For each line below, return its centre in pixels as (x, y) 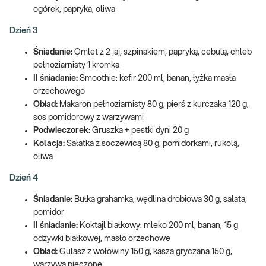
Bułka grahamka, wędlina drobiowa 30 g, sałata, (161, 199)
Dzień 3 (23, 31)
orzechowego (59, 91)
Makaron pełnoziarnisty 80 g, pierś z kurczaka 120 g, (154, 104)
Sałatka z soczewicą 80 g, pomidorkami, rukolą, (153, 143)
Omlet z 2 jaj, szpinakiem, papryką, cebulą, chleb (163, 52)
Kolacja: (50, 143)
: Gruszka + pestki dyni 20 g (139, 130)
